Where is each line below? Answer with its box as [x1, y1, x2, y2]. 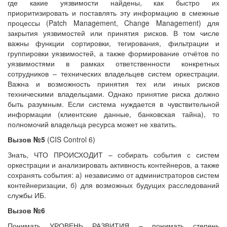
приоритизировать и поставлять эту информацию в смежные [8, 7, 219, 18]
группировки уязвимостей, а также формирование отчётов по [8, 48, 219, 58]
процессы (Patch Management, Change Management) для [8, 17, 219, 28]
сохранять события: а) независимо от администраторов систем [8, 169, 219, 180]
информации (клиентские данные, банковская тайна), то [8, 108, 219, 119]
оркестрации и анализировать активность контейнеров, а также [8, 159, 219, 170]
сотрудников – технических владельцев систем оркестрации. [8, 68, 219, 79]
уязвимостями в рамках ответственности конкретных [8, 58, 219, 68]
